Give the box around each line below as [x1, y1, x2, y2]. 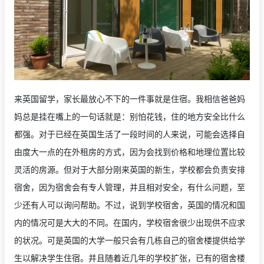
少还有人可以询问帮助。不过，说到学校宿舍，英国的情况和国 [14, 198, 245, 210]
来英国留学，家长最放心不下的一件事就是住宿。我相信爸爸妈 [14, 92, 245, 104]
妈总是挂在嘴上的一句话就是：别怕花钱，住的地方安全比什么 [14, 110, 245, 122]
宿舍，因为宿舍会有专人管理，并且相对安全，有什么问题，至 [14, 180, 245, 193]
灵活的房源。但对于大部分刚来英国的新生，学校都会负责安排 [14, 163, 245, 175]
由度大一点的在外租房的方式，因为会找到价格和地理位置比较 [14, 145, 245, 157]
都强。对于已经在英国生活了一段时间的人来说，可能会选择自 [14, 127, 245, 140]
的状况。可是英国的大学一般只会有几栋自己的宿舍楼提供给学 [14, 233, 245, 246]
